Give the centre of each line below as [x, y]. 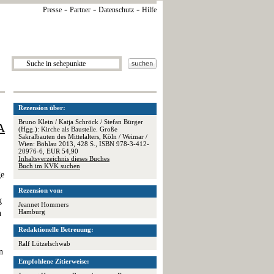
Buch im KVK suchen [49, 166]
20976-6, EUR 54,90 [48, 151]
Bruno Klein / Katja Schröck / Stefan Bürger [81, 122]
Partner [80, 10]
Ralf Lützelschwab [44, 243]
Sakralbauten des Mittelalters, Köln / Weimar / [83, 136]
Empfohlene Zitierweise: [54, 261]
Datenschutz [116, 10]
